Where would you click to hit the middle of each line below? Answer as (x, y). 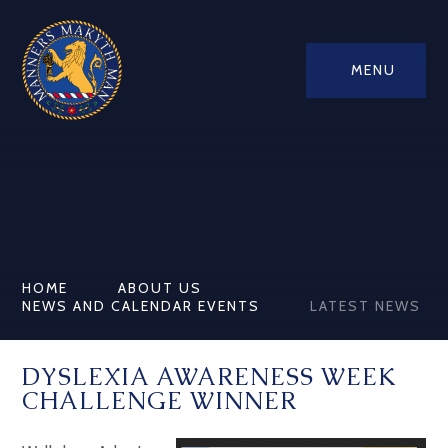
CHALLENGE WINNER (160, 400)
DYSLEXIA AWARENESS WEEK (210, 376)
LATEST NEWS (366, 306)
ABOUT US (160, 288)
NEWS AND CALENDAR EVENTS (141, 306)
